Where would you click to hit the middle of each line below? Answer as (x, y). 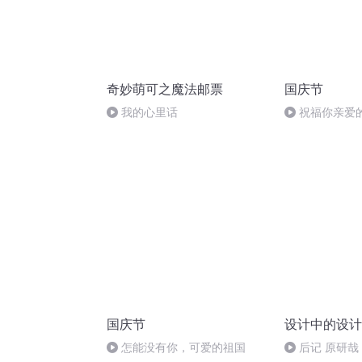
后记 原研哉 (329, 347)
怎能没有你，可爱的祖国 (183, 347)
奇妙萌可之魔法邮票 (165, 89)
